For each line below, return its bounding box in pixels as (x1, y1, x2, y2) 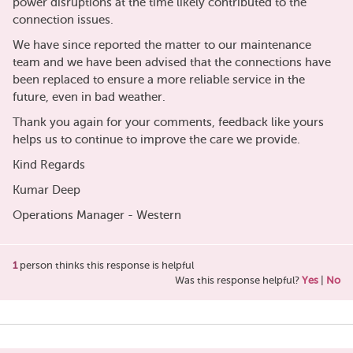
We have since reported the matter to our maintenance (13, 39, 311, 52)
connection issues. (13, 13, 113, 27)
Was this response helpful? (175, 274, 302, 287)
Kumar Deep (13, 184, 80, 197)
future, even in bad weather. (13, 91, 165, 104)
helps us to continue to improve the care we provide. (13, 133, 300, 147)
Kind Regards (13, 158, 85, 172)
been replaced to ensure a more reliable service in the (13, 73, 305, 87)
